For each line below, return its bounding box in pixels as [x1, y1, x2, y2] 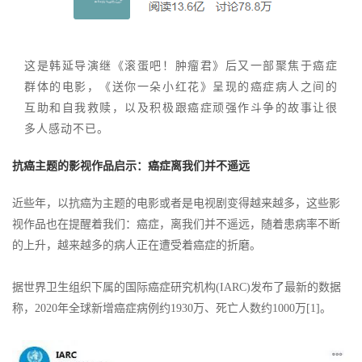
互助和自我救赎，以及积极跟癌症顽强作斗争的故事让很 [24, 102, 338, 114]
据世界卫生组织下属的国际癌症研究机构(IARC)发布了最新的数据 [12, 281, 341, 293]
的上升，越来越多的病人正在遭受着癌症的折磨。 [12, 239, 261, 251]
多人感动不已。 [24, 123, 109, 135]
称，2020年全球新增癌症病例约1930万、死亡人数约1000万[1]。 [12, 302, 331, 314]
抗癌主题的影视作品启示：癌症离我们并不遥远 [12, 160, 250, 172]
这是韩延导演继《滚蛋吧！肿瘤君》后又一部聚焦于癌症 [24, 60, 338, 72]
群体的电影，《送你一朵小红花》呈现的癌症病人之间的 [24, 81, 338, 93]
